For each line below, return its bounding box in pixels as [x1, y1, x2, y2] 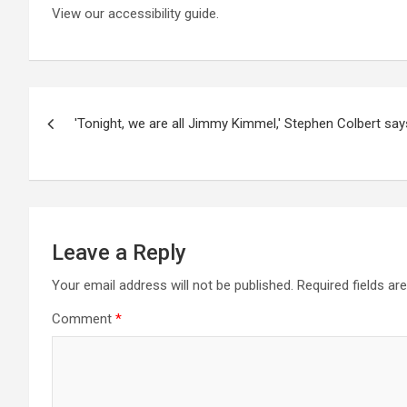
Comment [52, 311, 115, 327]
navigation [28, 124, 164, 159]
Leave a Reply [52, 240, 186, 265]
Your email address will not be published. [52, 277, 293, 293]
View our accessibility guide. [52, 5, 219, 22]
